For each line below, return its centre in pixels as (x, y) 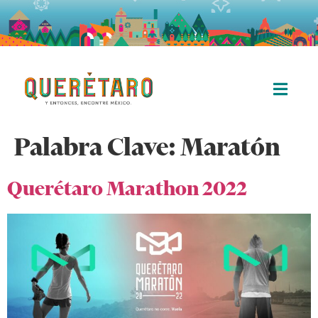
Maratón (230, 147)
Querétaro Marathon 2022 (127, 188)
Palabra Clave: (97, 147)
